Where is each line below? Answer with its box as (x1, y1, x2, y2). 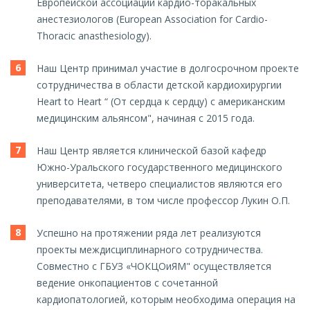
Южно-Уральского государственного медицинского (37, 161, 282, 174)
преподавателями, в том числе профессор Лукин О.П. (37, 194, 293, 208)
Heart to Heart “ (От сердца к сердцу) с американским (37, 95, 285, 109)
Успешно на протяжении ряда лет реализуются (37, 226, 261, 240)
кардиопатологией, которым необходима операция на (37, 293, 295, 307)
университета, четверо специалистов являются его (37, 177, 282, 191)
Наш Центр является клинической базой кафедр (37, 144, 266, 158)
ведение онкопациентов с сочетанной (37, 276, 218, 290)
